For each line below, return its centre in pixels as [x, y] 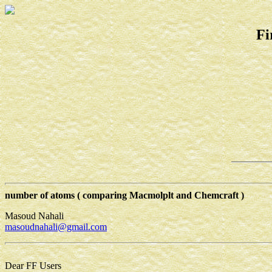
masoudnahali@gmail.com [56, 226]
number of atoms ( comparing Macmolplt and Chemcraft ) [124, 195]
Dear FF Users [33, 265]
